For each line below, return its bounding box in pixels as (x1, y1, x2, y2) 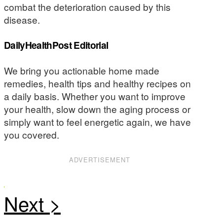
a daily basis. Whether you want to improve (4, 89, 185, 103)
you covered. (4, 127, 59, 141)
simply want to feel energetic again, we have (4, 114, 191, 128)
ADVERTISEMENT (69, 154, 131, 164)
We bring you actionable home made (4, 63, 159, 77)
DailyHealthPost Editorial (4, 38, 109, 52)
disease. (4, 12, 40, 26)
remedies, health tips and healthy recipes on (4, 76, 191, 90)
